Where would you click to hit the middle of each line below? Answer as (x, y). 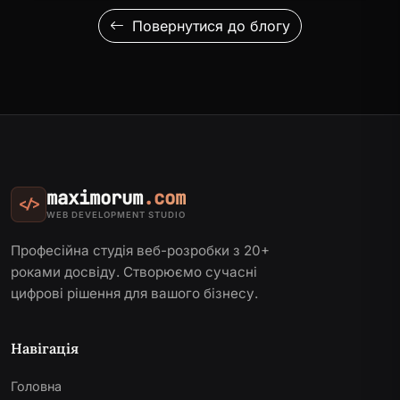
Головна (36, 386)
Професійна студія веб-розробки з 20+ (140, 250)
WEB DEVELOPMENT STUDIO (116, 215)
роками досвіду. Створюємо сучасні (134, 271)
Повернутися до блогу (209, 25)
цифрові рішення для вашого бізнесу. (134, 293)
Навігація (45, 348)
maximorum (95, 198)
